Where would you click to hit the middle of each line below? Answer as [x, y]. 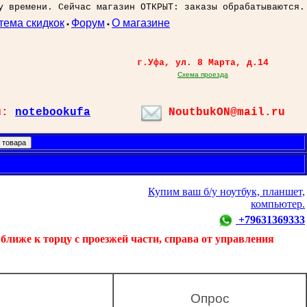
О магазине [141, 23]
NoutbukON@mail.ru [223, 112]
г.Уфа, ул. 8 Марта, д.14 [203, 63]
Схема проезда [203, 74]
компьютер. [278, 204]
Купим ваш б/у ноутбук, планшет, [226, 192]
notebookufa [53, 112]
